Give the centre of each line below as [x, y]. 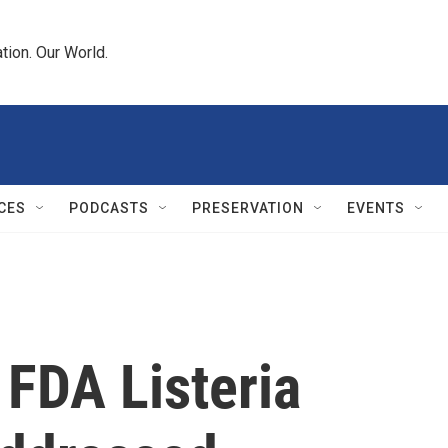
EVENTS [376, 208]
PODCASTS [109, 208]
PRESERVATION [248, 208]
